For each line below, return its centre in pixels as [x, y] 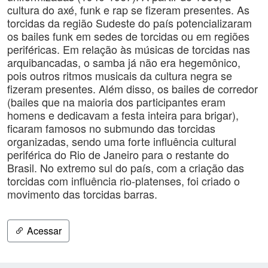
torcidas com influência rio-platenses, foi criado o [124, 181]
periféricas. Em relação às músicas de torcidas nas [129, 49]
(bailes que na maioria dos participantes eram [116, 102]
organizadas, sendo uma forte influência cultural [122, 141]
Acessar [43, 231]
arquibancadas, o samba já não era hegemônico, [124, 62]
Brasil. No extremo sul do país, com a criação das [126, 167]
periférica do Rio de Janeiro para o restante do [118, 154]
